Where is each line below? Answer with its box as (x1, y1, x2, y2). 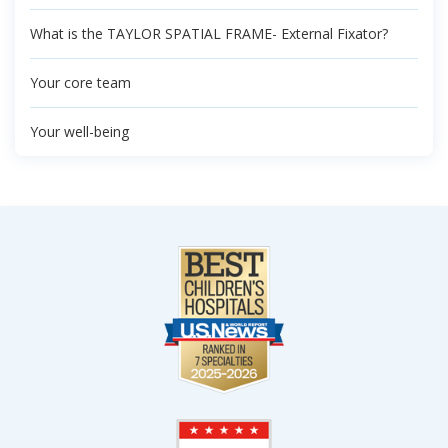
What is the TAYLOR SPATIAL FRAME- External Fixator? (30, 24, 388, 43)
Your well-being (30, 122, 129, 141)
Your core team (30, 73, 131, 92)
